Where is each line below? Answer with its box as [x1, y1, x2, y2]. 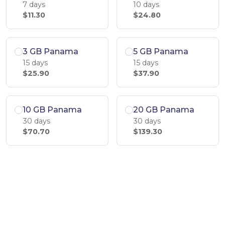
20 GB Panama [133, 105, 194, 115]
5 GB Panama [133, 47, 188, 56]
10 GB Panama [23, 105, 82, 115]
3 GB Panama [23, 47, 78, 56]
